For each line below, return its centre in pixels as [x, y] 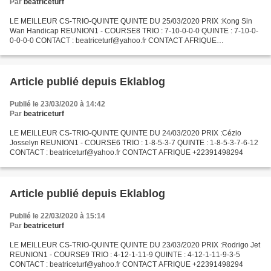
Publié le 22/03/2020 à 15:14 [57, 216]
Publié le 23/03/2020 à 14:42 [57, 104]
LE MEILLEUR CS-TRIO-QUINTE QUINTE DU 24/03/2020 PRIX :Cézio [126, 133]
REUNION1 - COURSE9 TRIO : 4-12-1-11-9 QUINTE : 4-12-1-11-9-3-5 [125, 255]
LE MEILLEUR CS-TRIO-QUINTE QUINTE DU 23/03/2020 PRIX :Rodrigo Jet [135, 245]
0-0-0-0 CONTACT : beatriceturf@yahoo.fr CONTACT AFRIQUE [113, 41]
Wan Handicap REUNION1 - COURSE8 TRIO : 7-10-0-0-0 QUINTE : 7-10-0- [134, 31]
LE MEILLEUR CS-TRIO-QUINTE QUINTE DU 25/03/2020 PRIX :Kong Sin [131, 21]
